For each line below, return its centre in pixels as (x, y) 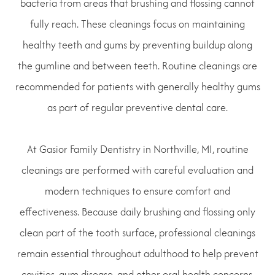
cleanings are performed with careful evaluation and (137, 170)
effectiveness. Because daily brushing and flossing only (137, 211)
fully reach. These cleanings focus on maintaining (137, 24)
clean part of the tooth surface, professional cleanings (137, 232)
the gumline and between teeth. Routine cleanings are (137, 65)
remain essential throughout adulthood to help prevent (137, 253)
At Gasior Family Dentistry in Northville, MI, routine (137, 149)
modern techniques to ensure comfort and (137, 191)
